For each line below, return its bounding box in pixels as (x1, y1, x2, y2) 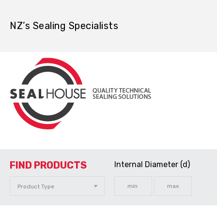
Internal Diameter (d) (114, 160, 190, 169)
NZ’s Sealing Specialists (10, 20, 118, 31)
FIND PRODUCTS (10, 159, 87, 171)
